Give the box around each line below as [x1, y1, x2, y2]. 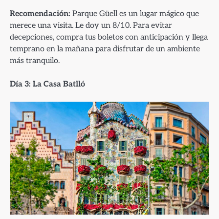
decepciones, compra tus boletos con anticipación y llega [10, 32, 208, 42]
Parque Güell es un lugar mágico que [70, 8, 199, 19]
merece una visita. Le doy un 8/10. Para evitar [10, 20, 172, 30]
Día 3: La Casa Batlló [10, 79, 85, 89]
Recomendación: [10, 8, 70, 19]
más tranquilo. [10, 55, 60, 66]
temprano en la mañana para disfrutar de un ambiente [10, 44, 200, 54]
